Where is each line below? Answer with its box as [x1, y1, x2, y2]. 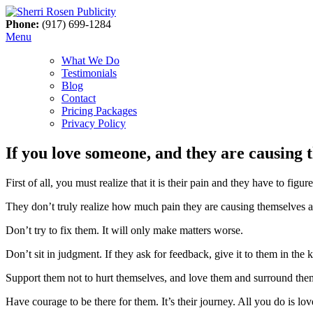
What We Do [61, 54, 119, 66]
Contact [61, 92, 96, 104]
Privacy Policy [61, 117, 126, 129]
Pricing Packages [61, 105, 137, 117]
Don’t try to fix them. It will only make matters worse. [6, 224, 243, 236]
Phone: [6, 18, 39, 30]
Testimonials [61, 67, 117, 79]
